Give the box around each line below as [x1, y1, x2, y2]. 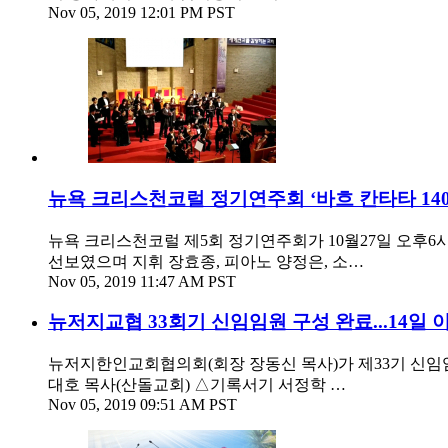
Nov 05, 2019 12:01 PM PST [48, 4, 235, 22]
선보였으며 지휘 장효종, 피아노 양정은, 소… [48, 252, 364, 270]
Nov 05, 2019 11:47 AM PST [48, 272, 236, 290]
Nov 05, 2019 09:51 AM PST [48, 396, 237, 413]
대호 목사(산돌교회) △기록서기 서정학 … [48, 376, 346, 393]
